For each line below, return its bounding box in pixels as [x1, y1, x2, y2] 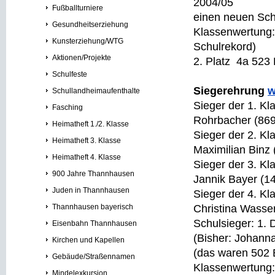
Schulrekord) [193, 41, 259, 53]
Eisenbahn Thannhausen [52, 219, 137, 228]
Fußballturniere [52, 4, 103, 12]
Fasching [52, 103, 83, 112]
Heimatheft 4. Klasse [52, 153, 121, 161]
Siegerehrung [193, 85, 268, 97]
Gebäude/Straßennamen [52, 252, 135, 261]
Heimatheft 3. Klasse [52, 136, 121, 145]
